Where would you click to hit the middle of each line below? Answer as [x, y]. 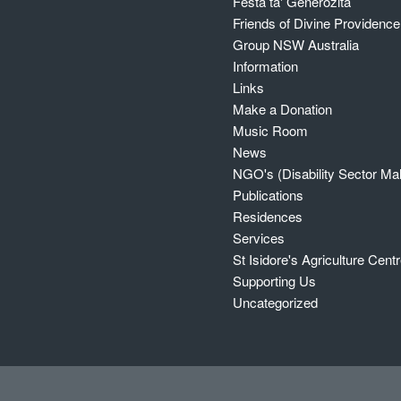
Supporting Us [275, 280]
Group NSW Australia [296, 44]
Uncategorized [276, 302]
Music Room [271, 130]
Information [266, 65]
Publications [269, 194]
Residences [268, 216]
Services [259, 237]
